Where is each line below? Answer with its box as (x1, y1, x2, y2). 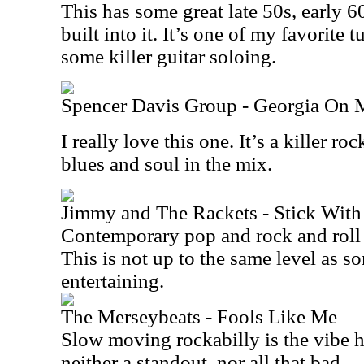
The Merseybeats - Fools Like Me (61, 305, 337, 327)
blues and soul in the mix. (61, 153, 272, 175)
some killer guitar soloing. (61, 45, 276, 67)
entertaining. (61, 270, 164, 292)
